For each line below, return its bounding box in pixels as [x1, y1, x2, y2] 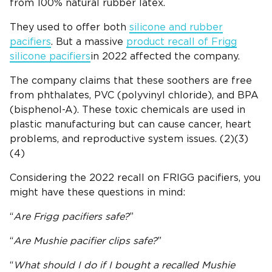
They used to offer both [10, 22, 129, 33]
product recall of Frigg [126, 37, 237, 47]
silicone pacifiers [10, 52, 90, 62]
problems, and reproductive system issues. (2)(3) [10, 134, 248, 144]
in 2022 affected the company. [90, 52, 240, 62]
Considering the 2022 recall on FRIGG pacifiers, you [10, 173, 260, 183]
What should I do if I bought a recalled [13, 260, 202, 271]
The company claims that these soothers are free [10, 76, 252, 86]
